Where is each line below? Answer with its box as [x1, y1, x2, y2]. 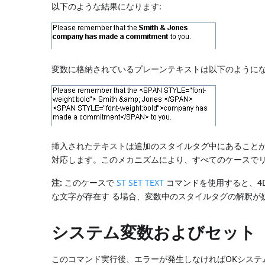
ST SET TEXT [117, 176, 164, 188]
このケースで [62, 176, 117, 188]
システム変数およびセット [51, 220, 257, 243]
